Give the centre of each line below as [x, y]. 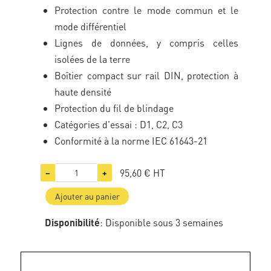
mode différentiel [91, 26]
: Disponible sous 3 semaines [162, 222]
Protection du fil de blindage [114, 108]
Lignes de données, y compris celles [146, 43]
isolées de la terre [93, 59]
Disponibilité [73, 222]
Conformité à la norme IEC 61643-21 [131, 141]
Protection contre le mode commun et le [146, 10]
